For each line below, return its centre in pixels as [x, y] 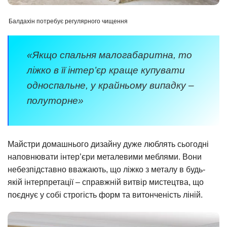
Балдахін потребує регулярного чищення [68, 21]
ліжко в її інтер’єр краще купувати [106, 70]
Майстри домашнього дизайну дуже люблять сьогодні [108, 144]
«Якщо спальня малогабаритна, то [109, 55]
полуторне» [55, 100]
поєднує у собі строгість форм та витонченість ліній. [105, 195]
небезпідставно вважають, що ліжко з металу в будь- [106, 170]
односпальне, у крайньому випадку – [110, 85]
